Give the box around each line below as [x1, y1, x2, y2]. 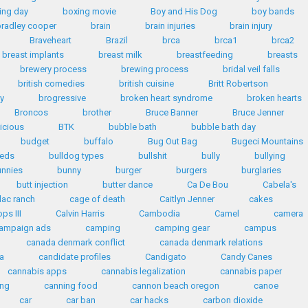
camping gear [155, 223, 210, 233]
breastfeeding [177, 49, 233, 60]
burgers [176, 165, 207, 175]
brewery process [19, 64, 87, 74]
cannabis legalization [100, 266, 186, 276]
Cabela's [262, 179, 296, 190]
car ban [65, 295, 96, 305]
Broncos [14, 107, 48, 118]
